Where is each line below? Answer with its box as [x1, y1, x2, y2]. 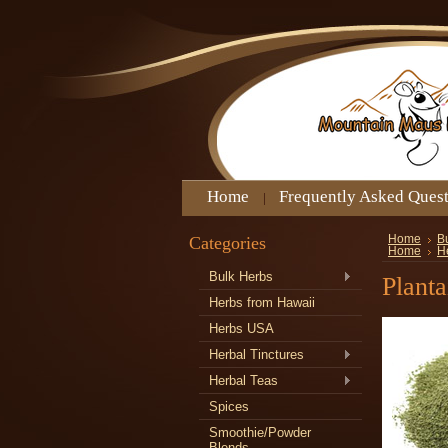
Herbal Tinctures [209, 347, 304, 362]
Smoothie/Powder [209, 425, 311, 440]
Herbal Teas [209, 373, 278, 388]
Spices [209, 399, 249, 414]
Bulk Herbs [209, 269, 273, 284]
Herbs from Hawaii [209, 295, 315, 310]
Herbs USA [209, 321, 274, 336]
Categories [189, 233, 266, 253]
